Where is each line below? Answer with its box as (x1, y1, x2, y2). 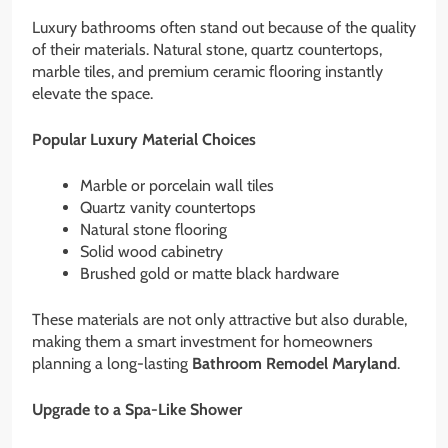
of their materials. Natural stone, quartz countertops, (32, 40, 382, 60)
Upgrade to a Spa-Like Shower (32, 400, 242, 420)
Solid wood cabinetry (80, 242, 223, 262)
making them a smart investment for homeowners (32, 332, 373, 352)
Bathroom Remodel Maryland (192, 354, 397, 374)
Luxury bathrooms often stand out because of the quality (32, 18, 416, 38)
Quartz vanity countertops (80, 198, 256, 218)
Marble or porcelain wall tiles (80, 176, 274, 196)
